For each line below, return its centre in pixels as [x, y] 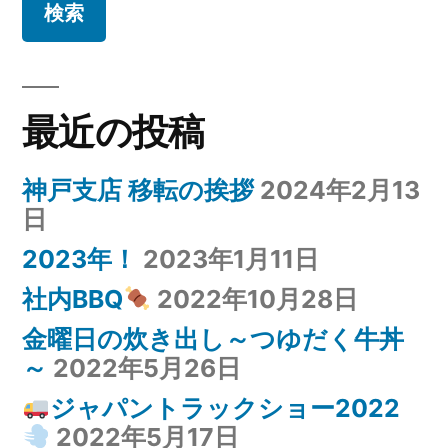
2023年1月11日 [231, 258]
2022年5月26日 [147, 367]
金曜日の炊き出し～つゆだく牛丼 [213, 338]
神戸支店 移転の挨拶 [138, 189]
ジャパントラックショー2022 [225, 407]
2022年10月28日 [258, 298]
